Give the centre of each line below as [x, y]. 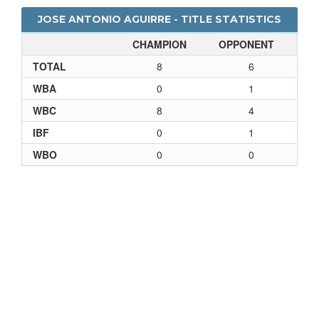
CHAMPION [159, 44]
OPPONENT [246, 44]
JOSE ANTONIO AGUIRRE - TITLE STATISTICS [159, 19]
